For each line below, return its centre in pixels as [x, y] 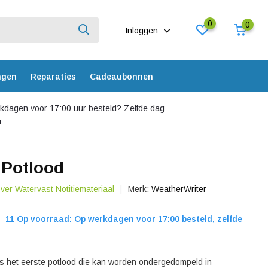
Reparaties [53, 76]
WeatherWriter [179, 189]
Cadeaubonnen [121, 76]
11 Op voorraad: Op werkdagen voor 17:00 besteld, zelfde [123, 219]
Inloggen [143, 30]
